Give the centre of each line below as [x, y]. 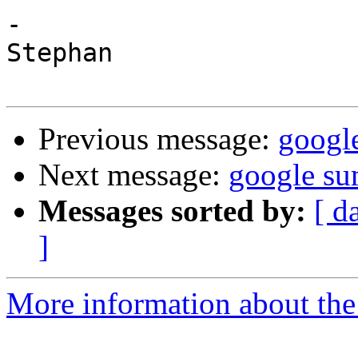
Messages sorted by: [172, 211]
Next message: [133, 175]
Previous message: [158, 139]
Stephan [60, 53]
